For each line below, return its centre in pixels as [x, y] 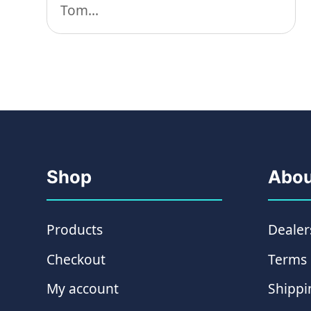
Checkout [76, 259]
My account [83, 289]
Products [75, 230]
